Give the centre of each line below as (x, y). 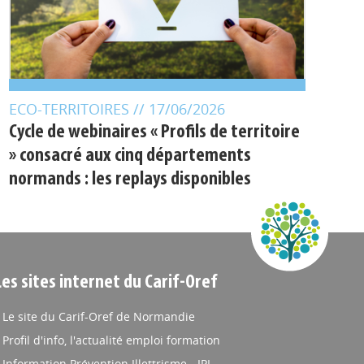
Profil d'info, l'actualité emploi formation (111, 340)
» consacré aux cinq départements (130, 156)
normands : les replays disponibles (130, 180)
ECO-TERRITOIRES (71, 109)
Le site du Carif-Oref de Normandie (98, 316)
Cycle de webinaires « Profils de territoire (154, 132)
